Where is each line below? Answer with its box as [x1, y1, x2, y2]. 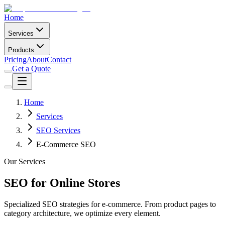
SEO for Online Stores [4, 176, 120, 189]
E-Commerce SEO [36, 140, 96, 149]
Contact [47, 55, 71, 64]
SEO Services [36, 126, 80, 135]
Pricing [4, 55, 27, 64]
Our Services [4, 157, 45, 166]
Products [8, 46, 34, 54]
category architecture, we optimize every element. [4, 208, 161, 217]
